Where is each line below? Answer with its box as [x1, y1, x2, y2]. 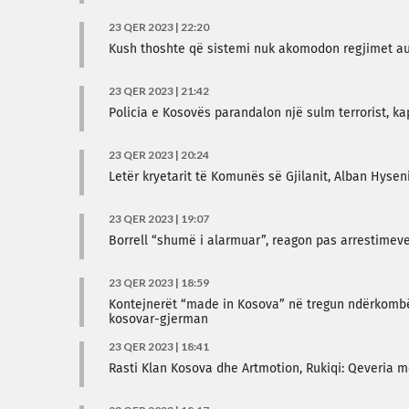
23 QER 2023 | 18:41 [109, 340, 209, 353]
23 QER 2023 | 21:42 [109, 84, 209, 98]
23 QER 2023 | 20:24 [109, 148, 209, 162]
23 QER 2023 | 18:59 [109, 276, 209, 289]
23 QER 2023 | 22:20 [109, 20, 209, 34]
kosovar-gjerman [109, 313, 208, 326]
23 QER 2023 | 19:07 [109, 212, 209, 225]
